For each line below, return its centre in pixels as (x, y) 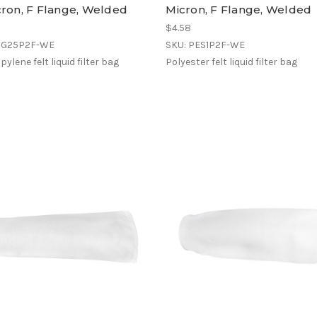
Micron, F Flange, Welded (239, 9)
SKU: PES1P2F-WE (206, 45)
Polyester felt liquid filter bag (232, 62)
